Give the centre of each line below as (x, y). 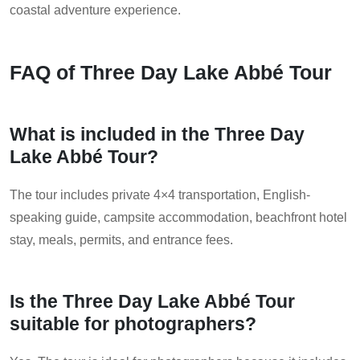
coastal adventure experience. (95, 10)
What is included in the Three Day (157, 135)
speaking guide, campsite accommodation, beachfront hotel (178, 218)
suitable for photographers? (133, 324)
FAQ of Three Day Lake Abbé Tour (171, 73)
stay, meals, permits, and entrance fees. (121, 240)
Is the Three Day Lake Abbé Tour (152, 302)
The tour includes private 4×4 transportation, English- (160, 195)
